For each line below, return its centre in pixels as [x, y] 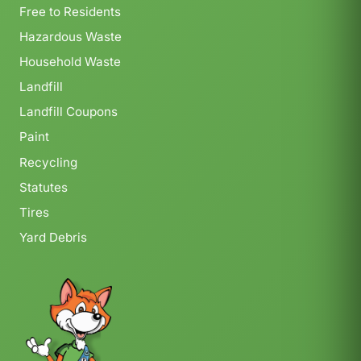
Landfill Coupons [68, 112]
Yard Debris [53, 238]
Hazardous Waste [71, 36]
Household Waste [70, 61]
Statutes [44, 187]
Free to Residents [70, 11]
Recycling [48, 162]
